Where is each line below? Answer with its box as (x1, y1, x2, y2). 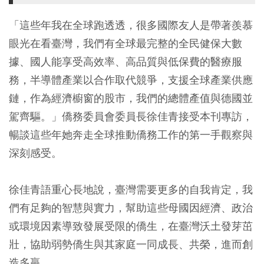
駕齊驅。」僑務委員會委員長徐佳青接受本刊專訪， (9, 109, 253, 123)
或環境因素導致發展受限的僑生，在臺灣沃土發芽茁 (9, 219, 253, 233)
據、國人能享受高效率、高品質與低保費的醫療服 (9, 54, 242, 68)
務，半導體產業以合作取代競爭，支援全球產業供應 (9, 72, 253, 87)
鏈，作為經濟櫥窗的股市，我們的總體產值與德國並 (9, 91, 253, 105)
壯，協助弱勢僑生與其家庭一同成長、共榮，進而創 (9, 237, 253, 251)
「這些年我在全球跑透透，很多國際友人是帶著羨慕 (9, 18, 253, 32)
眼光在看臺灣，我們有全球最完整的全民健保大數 (9, 36, 242, 50)
